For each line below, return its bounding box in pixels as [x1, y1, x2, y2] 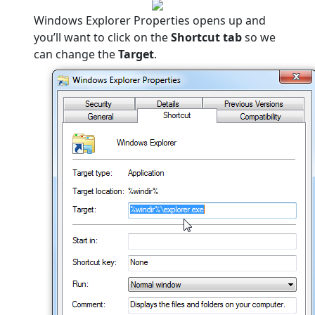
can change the [34, 46, 118, 62]
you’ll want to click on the [34, 30, 171, 45]
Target [118, 46, 154, 62]
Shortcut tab [171, 30, 245, 45]
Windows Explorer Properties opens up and [34, 13, 266, 28]
